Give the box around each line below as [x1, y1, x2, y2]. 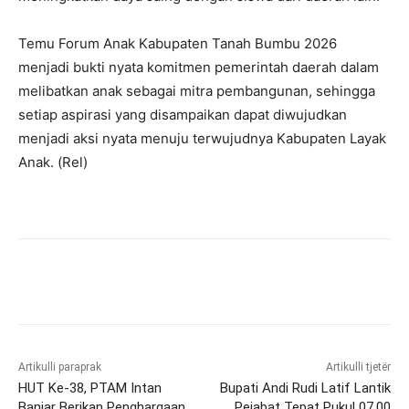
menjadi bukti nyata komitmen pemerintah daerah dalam [18, 58, 379, 76]
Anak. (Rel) [18, 152, 88, 171]
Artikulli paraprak [18, 360, 101, 373]
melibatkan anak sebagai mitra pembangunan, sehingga [18, 81, 375, 100]
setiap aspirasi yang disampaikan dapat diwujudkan [18, 105, 347, 123]
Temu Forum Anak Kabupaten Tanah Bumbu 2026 [18, 34, 337, 52]
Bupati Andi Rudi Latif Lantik [219, 379, 391, 396]
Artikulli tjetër [325, 360, 391, 373]
